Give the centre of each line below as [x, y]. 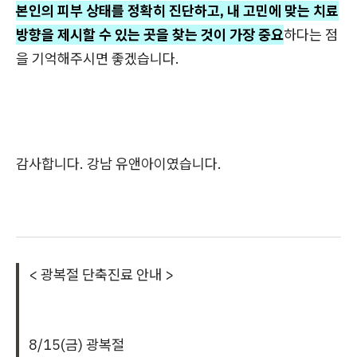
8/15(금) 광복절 [76, 344]
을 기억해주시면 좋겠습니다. [98, 58]
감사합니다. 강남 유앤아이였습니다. [119, 163]
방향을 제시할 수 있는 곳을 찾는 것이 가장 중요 [150, 34]
